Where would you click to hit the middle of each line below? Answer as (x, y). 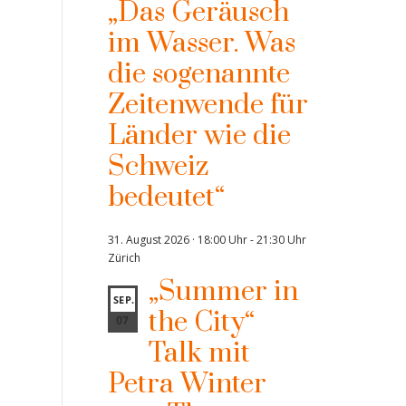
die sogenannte (198, 74)
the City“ (201, 323)
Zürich (124, 258)
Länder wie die (199, 136)
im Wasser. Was (201, 43)
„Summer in (223, 292)
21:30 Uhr (281, 240)
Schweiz (158, 167)
